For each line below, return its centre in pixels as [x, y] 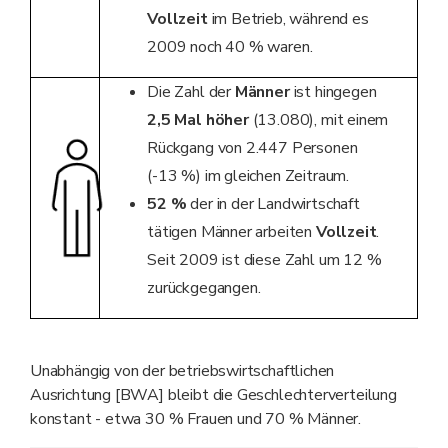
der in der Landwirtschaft [273, 203]
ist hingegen [333, 91]
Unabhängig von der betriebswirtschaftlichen [182, 370]
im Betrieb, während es [288, 18]
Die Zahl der [191, 91]
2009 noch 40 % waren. [230, 46]
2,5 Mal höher [198, 119]
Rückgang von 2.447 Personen [252, 147]
